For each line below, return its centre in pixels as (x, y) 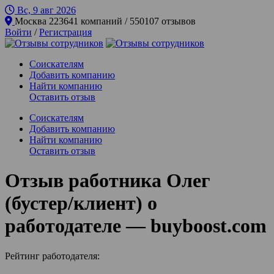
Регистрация (65, 32)
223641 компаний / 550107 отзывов (179, 21)
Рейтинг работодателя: (52, 256)
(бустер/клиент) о (81, 203)
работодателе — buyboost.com (136, 226)
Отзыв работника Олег (108, 181)
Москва (31, 21)
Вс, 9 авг (37, 10)
